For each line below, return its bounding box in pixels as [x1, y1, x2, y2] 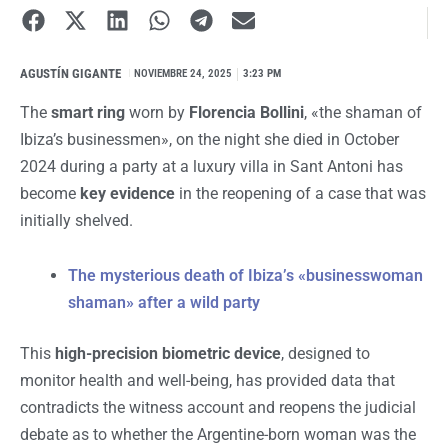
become [20, 184, 80, 204]
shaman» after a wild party [68, 293, 260, 313]
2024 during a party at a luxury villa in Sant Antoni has [20, 157, 403, 177]
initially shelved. [20, 211, 133, 231]
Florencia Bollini [189, 103, 304, 123]
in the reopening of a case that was [175, 184, 426, 204]
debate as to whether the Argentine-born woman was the [20, 425, 416, 445]
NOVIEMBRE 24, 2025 [134, 67, 232, 81]
